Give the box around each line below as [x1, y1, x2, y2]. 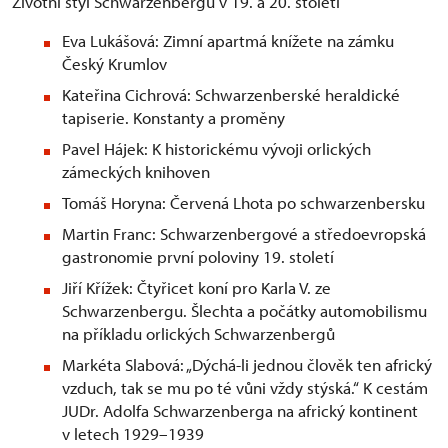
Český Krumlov [62, 53, 167, 75]
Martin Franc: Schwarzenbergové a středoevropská [62, 223, 426, 245]
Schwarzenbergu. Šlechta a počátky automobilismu [62, 300, 427, 322]
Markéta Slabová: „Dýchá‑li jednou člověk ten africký [62, 354, 432, 376]
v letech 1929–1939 [62, 423, 204, 445]
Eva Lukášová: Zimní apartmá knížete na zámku [62, 30, 394, 52]
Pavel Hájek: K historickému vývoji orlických [62, 138, 371, 160]
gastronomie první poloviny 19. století [62, 246, 334, 268]
